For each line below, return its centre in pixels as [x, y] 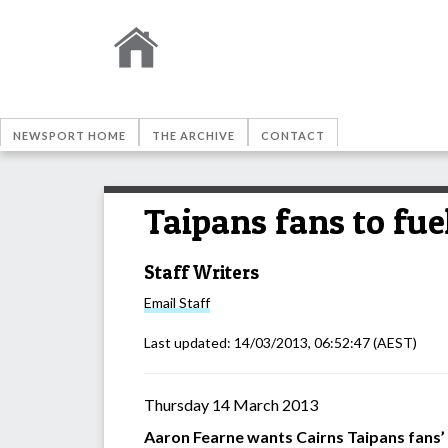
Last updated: [189, 343]
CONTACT [293, 135]
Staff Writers [201, 272]
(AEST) [393, 343]
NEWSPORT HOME [69, 135]
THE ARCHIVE [193, 135]
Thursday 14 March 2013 [231, 405]
